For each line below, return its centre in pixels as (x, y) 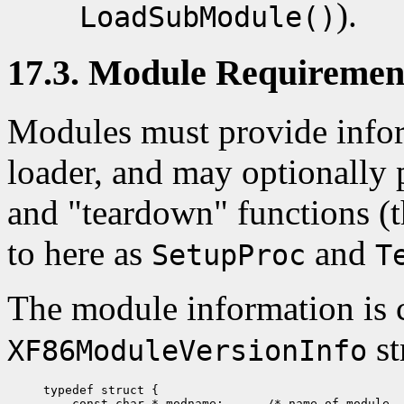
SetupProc (229, 256)
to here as (79, 253)
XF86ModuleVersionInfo (187, 351)
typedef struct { (101, 390)
